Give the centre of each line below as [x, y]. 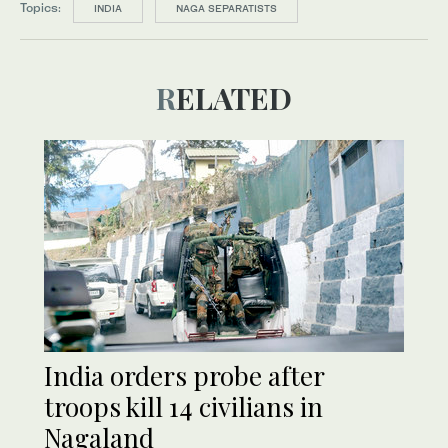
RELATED [234, 97]
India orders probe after [184, 375]
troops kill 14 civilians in [183, 406]
